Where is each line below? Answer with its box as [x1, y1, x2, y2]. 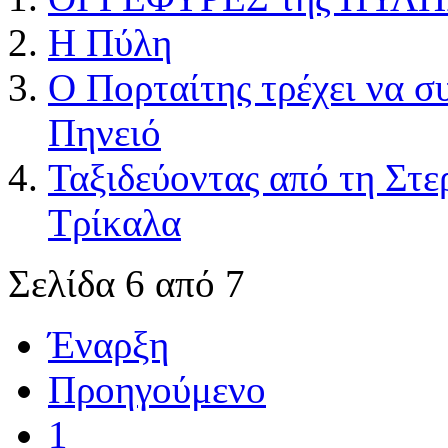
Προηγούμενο [48, 367, 266, 411]
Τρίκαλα [48, 200, 181, 244]
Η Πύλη [48, 20, 172, 64]
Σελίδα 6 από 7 [8, 261, 245, 305]
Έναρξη [48, 322, 169, 366]
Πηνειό [48, 110, 161, 154]
